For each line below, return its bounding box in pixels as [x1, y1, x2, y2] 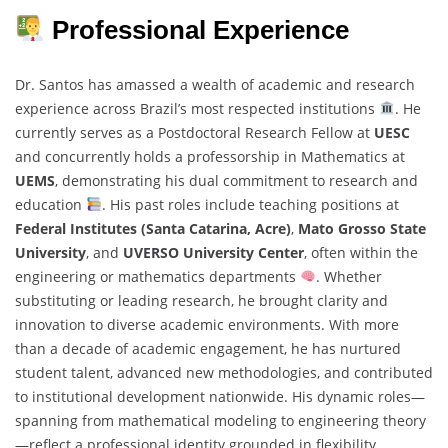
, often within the [304, 242, 418, 262]
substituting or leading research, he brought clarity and [15, 290, 388, 310]
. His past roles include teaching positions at [101, 194, 399, 214]
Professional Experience [51, 14, 349, 45]
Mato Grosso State [298, 218, 426, 238]
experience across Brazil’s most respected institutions [15, 98, 379, 118]
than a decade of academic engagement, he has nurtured [15, 338, 401, 358]
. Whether [315, 266, 382, 286]
